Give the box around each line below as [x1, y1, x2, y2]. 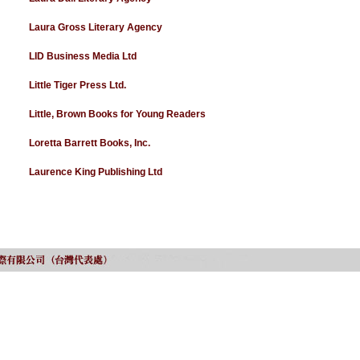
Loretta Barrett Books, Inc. [29, 137, 150, 149]
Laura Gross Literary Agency [29, 22, 162, 33]
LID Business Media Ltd [29, 51, 137, 62]
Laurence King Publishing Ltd [29, 166, 162, 178]
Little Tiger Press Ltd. [29, 80, 126, 91]
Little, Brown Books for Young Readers [29, 108, 206, 120]
